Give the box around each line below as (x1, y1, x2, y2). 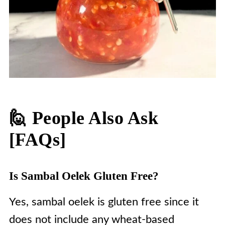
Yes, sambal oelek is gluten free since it (9, 196, 199, 207)
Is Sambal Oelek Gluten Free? (9, 170, 159, 182)
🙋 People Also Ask (9, 108, 159, 128)
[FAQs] (9, 130, 66, 150)
